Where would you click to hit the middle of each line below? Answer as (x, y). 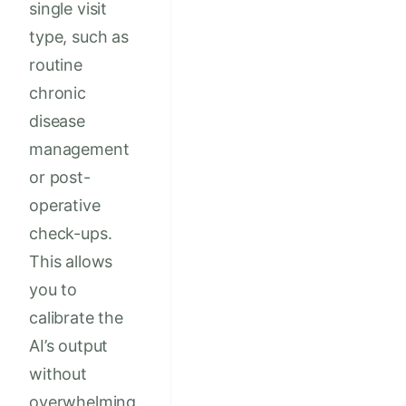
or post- (60, 178)
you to (53, 290)
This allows (71, 262)
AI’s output (69, 346)
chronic (58, 93)
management (79, 150)
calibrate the (76, 318)
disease (57, 121)
